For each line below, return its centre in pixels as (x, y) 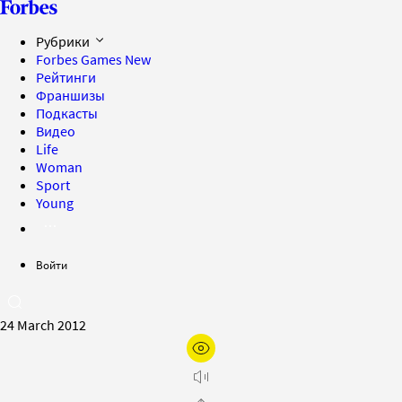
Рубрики (64, 41)
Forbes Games (80, 59)
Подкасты (67, 113)
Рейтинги (66, 77)
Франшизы (70, 95)
